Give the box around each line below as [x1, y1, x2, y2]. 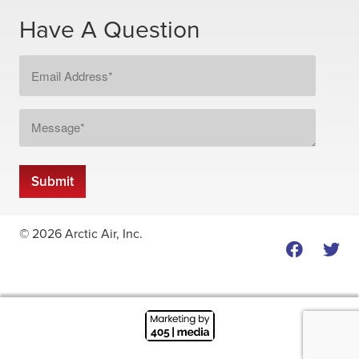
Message [18, 109, 68, 126]
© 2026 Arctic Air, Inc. [19, 226, 143, 243]
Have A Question [19, 15, 200, 46]
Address [18, 74, 64, 91]
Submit [31, 173, 74, 191]
